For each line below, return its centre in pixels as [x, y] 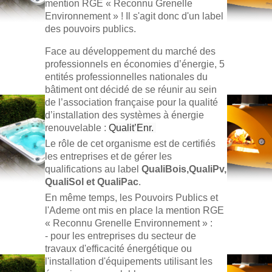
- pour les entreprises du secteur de [121, 236]
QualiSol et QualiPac [92, 182]
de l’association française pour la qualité [131, 102]
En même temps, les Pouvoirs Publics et [131, 197]
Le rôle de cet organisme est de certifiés [130, 143]
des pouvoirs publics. [90, 29]
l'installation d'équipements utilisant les [129, 261]
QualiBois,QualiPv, [184, 169]
